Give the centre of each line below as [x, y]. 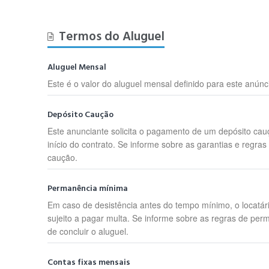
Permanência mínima [88, 189]
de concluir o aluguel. [88, 231]
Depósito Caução [81, 115]
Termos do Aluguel [112, 36]
